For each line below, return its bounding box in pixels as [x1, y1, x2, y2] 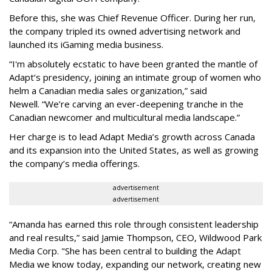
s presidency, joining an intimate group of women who [36, 70, 261, 83]
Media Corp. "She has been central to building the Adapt [9, 244, 241, 257]
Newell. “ [9, 97, 45, 110]
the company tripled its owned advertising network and [9, 24, 240, 37]
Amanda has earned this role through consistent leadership [12, 217, 259, 230]
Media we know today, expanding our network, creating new [9, 257, 261, 270]
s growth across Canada [154, 130, 255, 143]
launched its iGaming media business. [9, 38, 163, 50]
